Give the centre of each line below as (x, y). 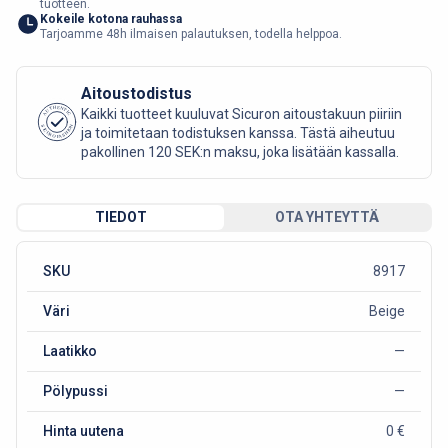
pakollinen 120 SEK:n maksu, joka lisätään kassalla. (240, 151)
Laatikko (69, 350)
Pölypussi (75, 390)
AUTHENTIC (57, 111)
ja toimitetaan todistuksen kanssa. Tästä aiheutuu (238, 132)
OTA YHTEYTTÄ (327, 216)
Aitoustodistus (136, 93)
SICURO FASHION (57, 132)
